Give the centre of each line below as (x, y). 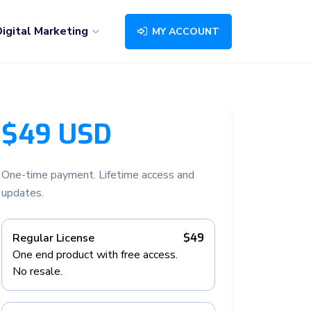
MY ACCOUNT (184, 31)
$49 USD (57, 135)
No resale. (37, 271)
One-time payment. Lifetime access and (98, 175)
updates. (23, 193)
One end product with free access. (95, 255)
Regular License (53, 238)
